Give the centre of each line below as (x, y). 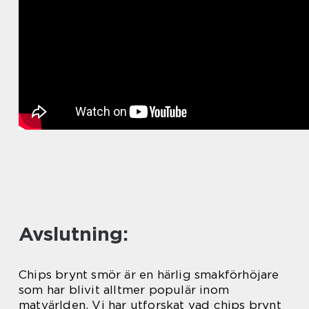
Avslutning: (73, 233)
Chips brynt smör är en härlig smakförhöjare (149, 274)
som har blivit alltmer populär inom (124, 289)
